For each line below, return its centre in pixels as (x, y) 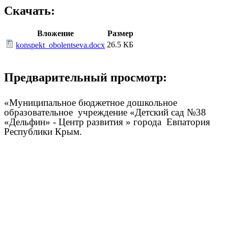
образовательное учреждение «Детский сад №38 (105, 112)
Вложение (55, 34)
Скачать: (30, 11)
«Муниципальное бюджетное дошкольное (91, 102)
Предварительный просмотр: (85, 78)
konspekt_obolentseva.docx (60, 45)
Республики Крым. (43, 131)
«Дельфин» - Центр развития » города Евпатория (107, 122)
